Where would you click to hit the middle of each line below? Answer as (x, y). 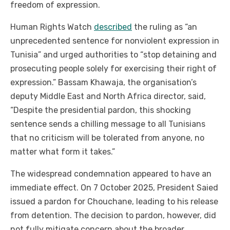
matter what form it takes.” (63, 152)
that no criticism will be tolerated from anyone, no (107, 138)
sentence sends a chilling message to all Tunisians (108, 124)
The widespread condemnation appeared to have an (111, 174)
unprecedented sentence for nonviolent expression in (115, 41)
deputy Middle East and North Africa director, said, (108, 97)
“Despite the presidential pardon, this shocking (101, 110)
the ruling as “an (165, 27)
